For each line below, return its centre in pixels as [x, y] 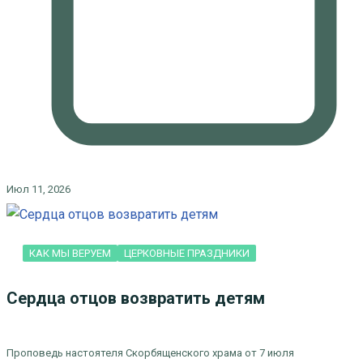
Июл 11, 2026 [38, 189]
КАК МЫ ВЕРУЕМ [70, 253]
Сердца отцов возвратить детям [135, 298]
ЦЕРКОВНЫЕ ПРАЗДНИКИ [186, 253]
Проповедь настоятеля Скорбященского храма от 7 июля [150, 353]
